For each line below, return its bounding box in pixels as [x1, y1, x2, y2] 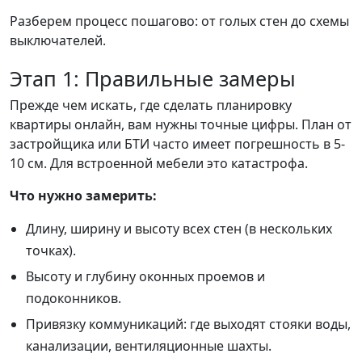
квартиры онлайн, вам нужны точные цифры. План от [10, 116, 351, 134]
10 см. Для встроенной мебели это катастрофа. [10, 154, 308, 173]
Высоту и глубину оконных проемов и [26, 267, 265, 286]
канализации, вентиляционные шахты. [26, 337, 271, 356]
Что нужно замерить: [10, 187, 157, 205]
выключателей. [10, 32, 106, 50]
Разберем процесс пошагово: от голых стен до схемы [10, 12, 349, 31]
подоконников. [26, 289, 121, 308]
